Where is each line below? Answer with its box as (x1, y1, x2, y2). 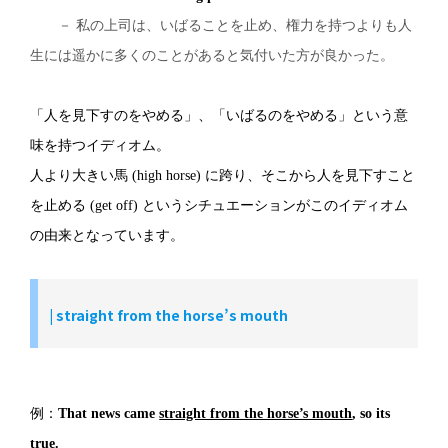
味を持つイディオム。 (30, 137, 171, 153)
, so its (352, 405, 391, 421)
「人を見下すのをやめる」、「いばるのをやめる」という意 (30, 107, 409, 123)
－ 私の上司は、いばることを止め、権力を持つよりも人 (30, 17, 413, 33)
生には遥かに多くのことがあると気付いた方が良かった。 (30, 47, 395, 63)
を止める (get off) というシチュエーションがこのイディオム (30, 197, 409, 213)
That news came (58, 405, 160, 421)
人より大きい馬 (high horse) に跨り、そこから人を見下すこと (30, 167, 416, 183)
